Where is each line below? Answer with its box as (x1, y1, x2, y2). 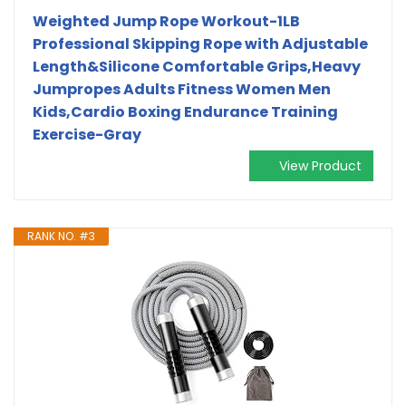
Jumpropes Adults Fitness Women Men (33, 78, 331, 100)
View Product (279, 156, 362, 175)
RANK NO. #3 (27, 227, 95, 244)
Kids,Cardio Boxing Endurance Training (33, 101, 338, 122)
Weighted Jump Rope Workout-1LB (33, 10, 300, 32)
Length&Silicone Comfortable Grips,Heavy (33, 55, 361, 77)
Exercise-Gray (33, 123, 141, 145)
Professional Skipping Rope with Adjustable (33, 33, 368, 54)
